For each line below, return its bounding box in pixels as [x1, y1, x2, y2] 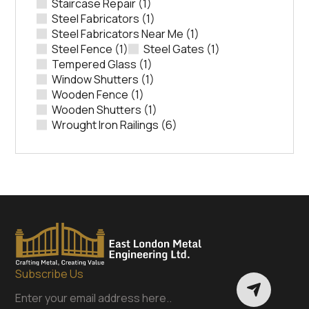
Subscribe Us [15, 266, 83, 281]
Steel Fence [52, 41, 112, 57]
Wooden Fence [52, 87, 128, 103]
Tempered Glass [52, 57, 137, 72]
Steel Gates [143, 41, 204, 57]
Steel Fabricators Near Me [52, 26, 183, 42]
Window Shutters [52, 72, 139, 88]
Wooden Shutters [52, 102, 141, 118]
